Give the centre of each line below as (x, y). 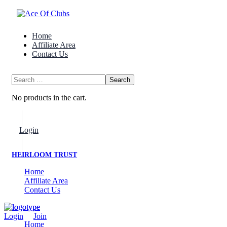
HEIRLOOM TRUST (44, 155)
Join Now (62, 130)
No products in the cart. (49, 98)
